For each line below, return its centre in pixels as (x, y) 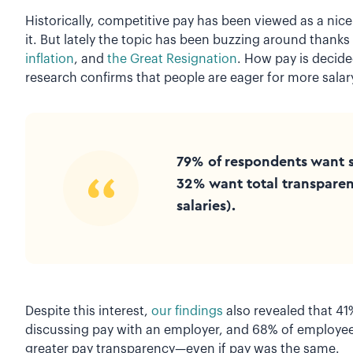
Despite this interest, (88, 311)
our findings (187, 311)
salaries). (206, 205)
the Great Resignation (172, 59)
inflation (50, 59)
